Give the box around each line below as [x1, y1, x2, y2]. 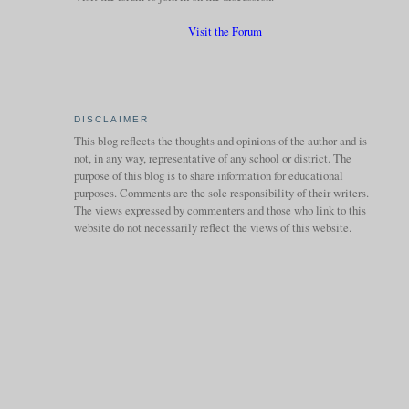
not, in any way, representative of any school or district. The [73, 150, 351, 167]
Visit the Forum [187, 23, 262, 40]
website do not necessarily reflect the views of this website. [73, 219, 351, 236]
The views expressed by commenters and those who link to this [73, 202, 366, 219]
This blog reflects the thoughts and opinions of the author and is [73, 132, 367, 150]
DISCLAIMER [73, 113, 149, 124]
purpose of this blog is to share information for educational [73, 167, 343, 184]
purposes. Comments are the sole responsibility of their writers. [73, 184, 369, 202]
